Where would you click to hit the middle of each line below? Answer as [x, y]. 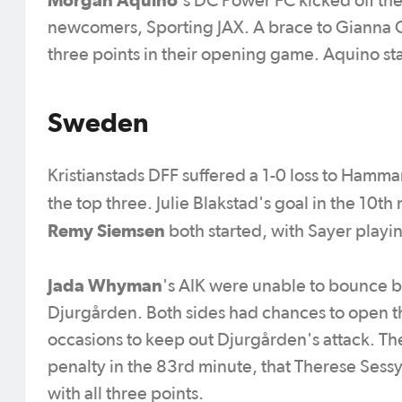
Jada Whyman [105, 285]
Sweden [98, 122]
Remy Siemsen [106, 230]
